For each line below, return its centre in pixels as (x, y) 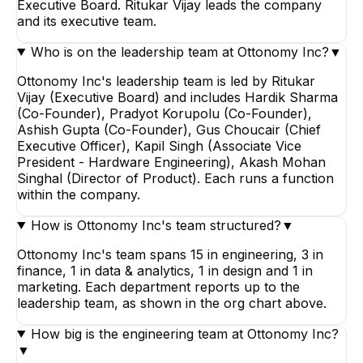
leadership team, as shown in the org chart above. (172, 303)
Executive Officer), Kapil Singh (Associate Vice (159, 145)
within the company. (79, 194)
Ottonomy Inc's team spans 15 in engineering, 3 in (170, 254)
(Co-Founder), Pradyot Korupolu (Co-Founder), (164, 113)
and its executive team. (87, 21)
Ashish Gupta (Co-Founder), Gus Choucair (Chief (169, 129)
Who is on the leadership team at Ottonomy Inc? (179, 51)
